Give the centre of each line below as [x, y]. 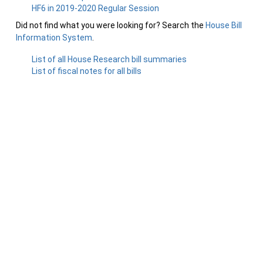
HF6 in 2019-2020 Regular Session [96, 8]
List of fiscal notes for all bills [87, 71]
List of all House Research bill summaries [109, 59]
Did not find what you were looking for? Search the [111, 25]
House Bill [224, 25]
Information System [54, 38]
